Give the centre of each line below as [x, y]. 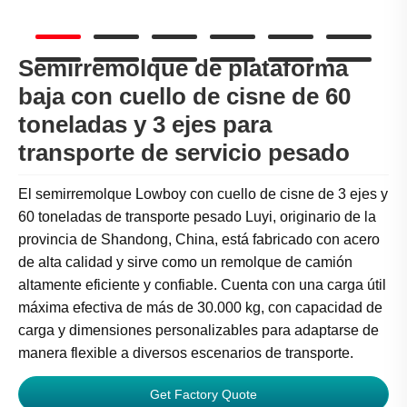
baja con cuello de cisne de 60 [184, 97]
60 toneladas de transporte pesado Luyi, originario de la [197, 217]
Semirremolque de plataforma [183, 69]
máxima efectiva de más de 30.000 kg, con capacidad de [200, 308]
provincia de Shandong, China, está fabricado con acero [199, 240]
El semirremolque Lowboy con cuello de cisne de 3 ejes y [203, 194]
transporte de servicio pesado [184, 153]
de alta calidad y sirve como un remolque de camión [185, 263]
